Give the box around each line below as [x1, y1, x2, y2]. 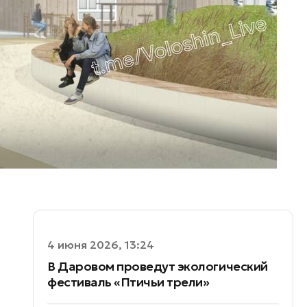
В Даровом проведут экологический [47, 258, 268, 274]
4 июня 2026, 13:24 [47, 238, 154, 251]
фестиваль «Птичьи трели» [47, 274, 210, 290]
